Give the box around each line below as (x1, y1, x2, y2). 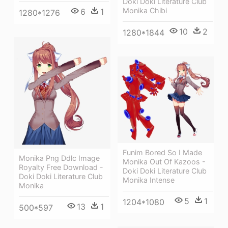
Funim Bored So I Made (123, 148, 202, 157)
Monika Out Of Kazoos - (123, 157, 206, 166)
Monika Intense (123, 176, 175, 185)
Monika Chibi (123, 6, 167, 15)
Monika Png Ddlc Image (19, 154, 100, 163)
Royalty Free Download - (19, 163, 103, 172)
